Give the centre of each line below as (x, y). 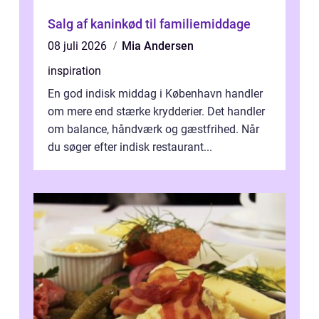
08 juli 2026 (79, 46)
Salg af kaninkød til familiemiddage (149, 24)
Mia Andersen (158, 46)
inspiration (74, 71)
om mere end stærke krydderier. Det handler (156, 112)
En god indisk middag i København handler (155, 94)
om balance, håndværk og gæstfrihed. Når (153, 130)
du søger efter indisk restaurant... (130, 147)
